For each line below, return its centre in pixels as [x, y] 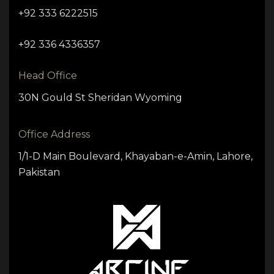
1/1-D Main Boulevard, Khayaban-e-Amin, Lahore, [135, 157]
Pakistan [39, 172]
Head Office [48, 76]
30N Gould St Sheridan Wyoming [100, 98]
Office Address [54, 135]
